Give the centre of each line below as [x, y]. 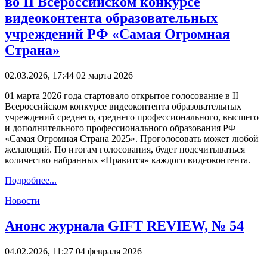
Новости [22, 200]
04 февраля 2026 [109, 251]
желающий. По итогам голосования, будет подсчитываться [125, 149]
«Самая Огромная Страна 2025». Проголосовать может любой [132, 138]
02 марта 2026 [105, 75]
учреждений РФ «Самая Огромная [117, 34]
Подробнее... [31, 180]
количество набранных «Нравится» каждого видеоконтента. [128, 160]
